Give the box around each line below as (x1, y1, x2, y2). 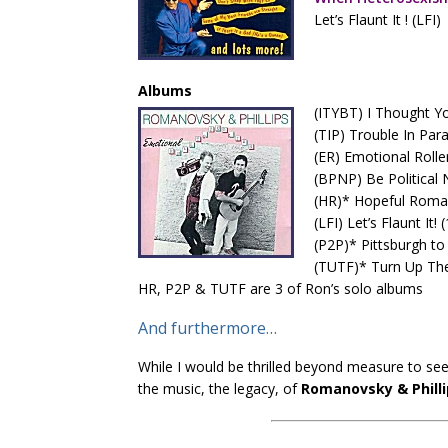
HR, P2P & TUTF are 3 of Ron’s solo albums (138, 279, 423, 298)
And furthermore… (138, 317, 277, 339)
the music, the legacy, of (138, 379, 301, 398)
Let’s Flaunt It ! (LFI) (314, 10, 441, 29)
